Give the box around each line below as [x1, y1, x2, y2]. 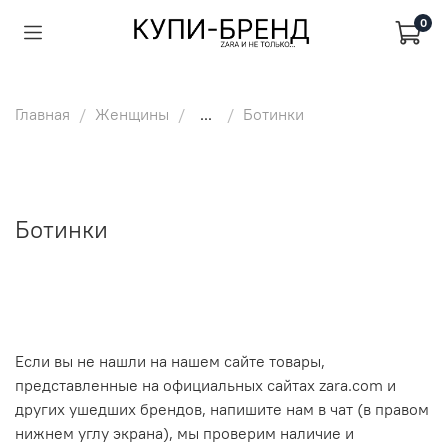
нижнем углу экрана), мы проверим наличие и [15, 422, 354, 443]
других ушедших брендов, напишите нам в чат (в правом [15, 398, 429, 419]
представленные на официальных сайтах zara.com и [15, 374, 396, 395]
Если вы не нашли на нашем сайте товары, [15, 350, 325, 371]
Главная [15, 103, 70, 124]
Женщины [95, 103, 169, 124]
